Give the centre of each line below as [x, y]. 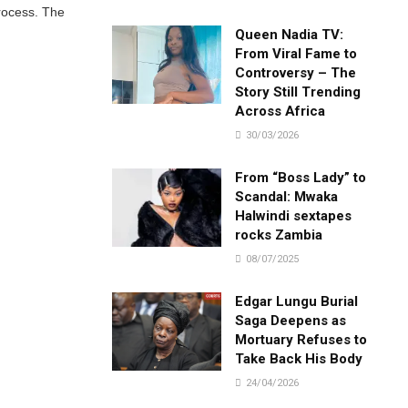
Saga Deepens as [291, 320]
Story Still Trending [298, 92]
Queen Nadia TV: [290, 34]
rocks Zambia [279, 235]
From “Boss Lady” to [301, 177]
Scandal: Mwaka [287, 196]
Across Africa [280, 111]
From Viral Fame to [296, 53]
